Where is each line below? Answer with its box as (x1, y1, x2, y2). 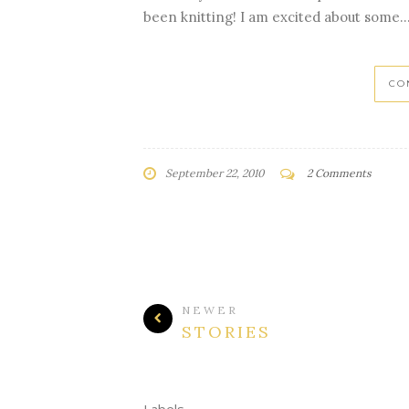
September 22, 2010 (165, 166, 264, 180)
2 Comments (307, 166, 372, 180)
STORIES (182, 321, 271, 342)
